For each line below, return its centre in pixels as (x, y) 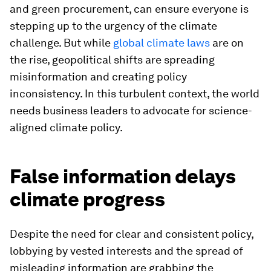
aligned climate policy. (66, 127)
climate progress (87, 199)
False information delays (123, 176)
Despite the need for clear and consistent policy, (132, 234)
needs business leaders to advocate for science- (131, 110)
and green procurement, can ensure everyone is (129, 9)
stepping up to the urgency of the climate (113, 26)
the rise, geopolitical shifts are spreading (112, 60)
